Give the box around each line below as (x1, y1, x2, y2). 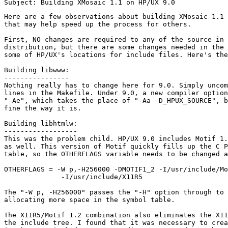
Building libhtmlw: (4, 120, 77, 128)
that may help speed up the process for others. (4, 20, 195, 28)
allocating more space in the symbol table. (4, 196, 175, 204)
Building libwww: (4, 66, 69, 74)
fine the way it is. (4, 104, 81, 112)
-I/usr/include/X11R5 (4, 173, 142, 181)
